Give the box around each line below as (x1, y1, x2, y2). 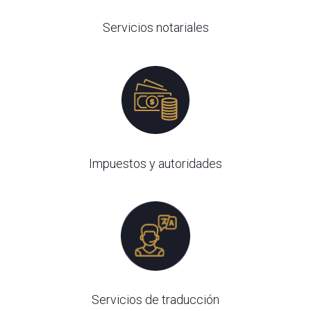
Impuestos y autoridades (89, 156, 222, 171)
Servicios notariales (102, 20, 209, 35)
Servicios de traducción (92, 292, 219, 307)
